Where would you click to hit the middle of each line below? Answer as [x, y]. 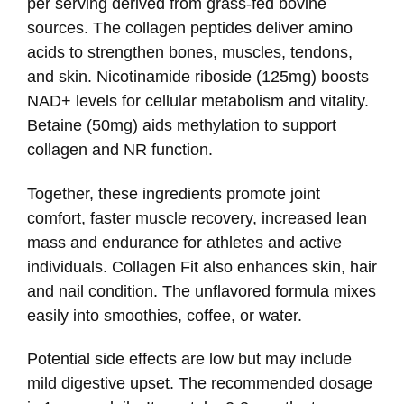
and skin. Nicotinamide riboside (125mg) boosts [198, 77]
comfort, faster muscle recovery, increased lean [197, 218]
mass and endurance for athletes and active [184, 242]
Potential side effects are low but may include [189, 359]
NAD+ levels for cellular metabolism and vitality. [198, 101]
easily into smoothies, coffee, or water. [165, 315]
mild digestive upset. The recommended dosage [200, 384]
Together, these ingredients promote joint [174, 193]
